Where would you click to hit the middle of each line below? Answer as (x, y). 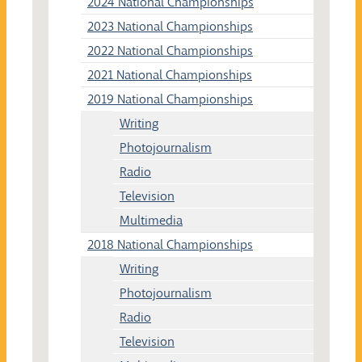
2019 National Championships (170, 99)
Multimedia (151, 220)
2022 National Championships (170, 50)
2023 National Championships (170, 26)
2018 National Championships (170, 244)
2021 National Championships (170, 74)
